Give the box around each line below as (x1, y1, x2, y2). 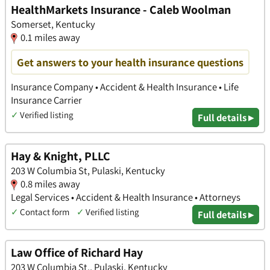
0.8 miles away (20, 177, 80, 190)
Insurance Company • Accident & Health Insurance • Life (11, 80, 239, 93)
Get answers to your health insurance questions (17, 54, 243, 69)
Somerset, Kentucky (11, 17, 95, 31)
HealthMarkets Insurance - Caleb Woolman (11, 1, 231, 17)
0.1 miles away (20, 30, 80, 44)
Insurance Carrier (11, 93, 82, 107)
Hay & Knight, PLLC (11, 148, 110, 164)
